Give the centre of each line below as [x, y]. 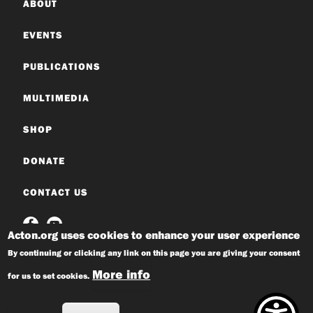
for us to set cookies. [49, 276]
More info [122, 274]
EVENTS [43, 35]
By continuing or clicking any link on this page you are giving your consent [154, 253]
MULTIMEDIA [56, 97]
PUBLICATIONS [61, 66]
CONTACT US [55, 192]
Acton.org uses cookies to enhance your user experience [154, 235]
